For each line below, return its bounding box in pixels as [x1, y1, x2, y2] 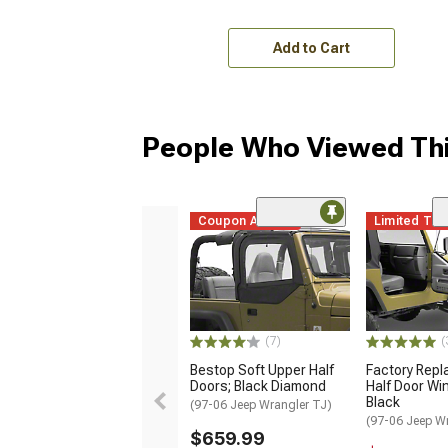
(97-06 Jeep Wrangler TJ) [190, 398, 332, 413]
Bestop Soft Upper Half [190, 362, 334, 379]
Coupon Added [198, 213, 291, 228]
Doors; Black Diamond [190, 378, 326, 395]
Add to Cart [272, 39, 350, 56]
